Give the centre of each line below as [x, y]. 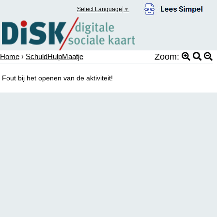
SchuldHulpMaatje [54, 56]
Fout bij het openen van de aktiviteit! [58, 78]
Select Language [100, 9]
